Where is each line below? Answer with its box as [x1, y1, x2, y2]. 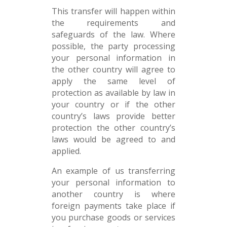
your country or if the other [51, 99, 176, 110]
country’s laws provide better [51, 110, 176, 122]
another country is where [51, 188, 176, 200]
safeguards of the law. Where [51, 29, 176, 40]
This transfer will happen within [51, 6, 176, 17]
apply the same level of [51, 75, 176, 87]
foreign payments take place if [51, 200, 176, 211]
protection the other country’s [51, 122, 176, 133]
